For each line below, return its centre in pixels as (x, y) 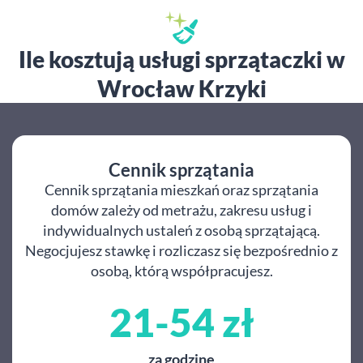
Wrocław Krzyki (181, 88)
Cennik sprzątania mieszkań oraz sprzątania (181, 190)
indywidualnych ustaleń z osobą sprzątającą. (181, 230)
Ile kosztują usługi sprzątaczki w (181, 59)
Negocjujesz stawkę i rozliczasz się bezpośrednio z (181, 250)
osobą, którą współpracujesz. (181, 271)
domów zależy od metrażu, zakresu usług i (181, 210)
